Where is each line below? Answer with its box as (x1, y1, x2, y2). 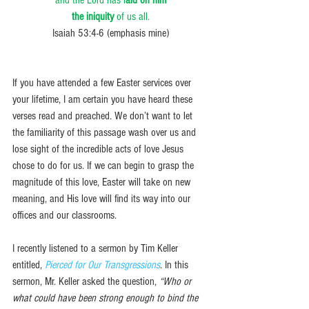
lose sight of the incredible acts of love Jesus (12, 142, 186, 155)
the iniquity (71, 10, 114, 23)
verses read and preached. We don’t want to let (12, 109, 195, 122)
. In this (160, 258, 191, 271)
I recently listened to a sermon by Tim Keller (12, 241, 181, 255)
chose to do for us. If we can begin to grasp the (12, 159, 197, 172)
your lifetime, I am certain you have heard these (12, 92, 195, 106)
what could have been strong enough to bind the (12, 291, 201, 304)
